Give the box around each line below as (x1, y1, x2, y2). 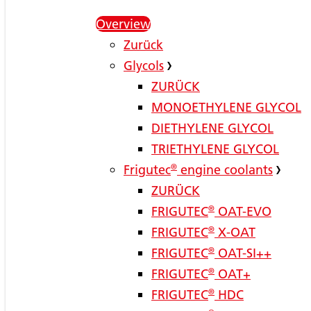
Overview (96, 15, 151, 32)
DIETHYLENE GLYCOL (151, 119, 274, 136)
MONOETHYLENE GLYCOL (151, 99, 301, 115)
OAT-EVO (215, 203, 271, 219)
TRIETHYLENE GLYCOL (151, 140, 279, 157)
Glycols (124, 57, 164, 74)
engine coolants (177, 161, 273, 178)
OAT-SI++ (215, 244, 271, 261)
